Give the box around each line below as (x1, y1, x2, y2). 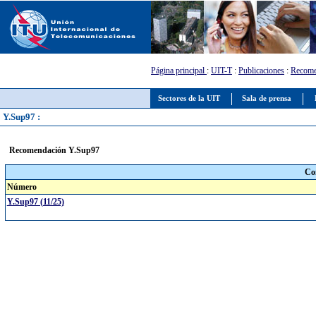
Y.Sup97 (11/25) (6, 197, 64, 207)
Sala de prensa (240, 95, 293, 102)
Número (6, 182, 37, 192)
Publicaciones (238, 66, 284, 75)
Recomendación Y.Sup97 (8, 145, 99, 155)
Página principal (151, 66, 207, 75)
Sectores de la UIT (156, 95, 222, 102)
